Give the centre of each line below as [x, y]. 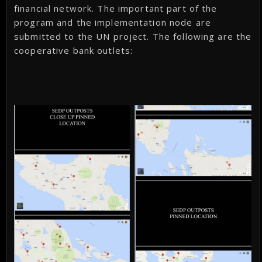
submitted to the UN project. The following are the [133, 36]
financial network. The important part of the [116, 8]
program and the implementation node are [113, 22]
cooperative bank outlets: [74, 50]
